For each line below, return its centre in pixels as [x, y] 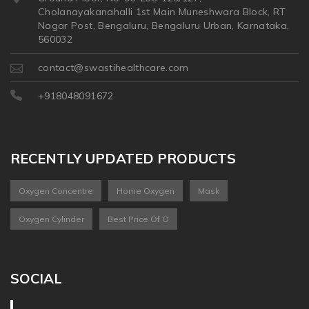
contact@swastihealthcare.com [113, 67]
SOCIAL [36, 278]
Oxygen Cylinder [51, 219]
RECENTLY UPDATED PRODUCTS [123, 158]
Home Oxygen [146, 190]
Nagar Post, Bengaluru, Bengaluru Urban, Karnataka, [164, 25]
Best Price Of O [138, 219]
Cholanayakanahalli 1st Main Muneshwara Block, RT [162, 11]
